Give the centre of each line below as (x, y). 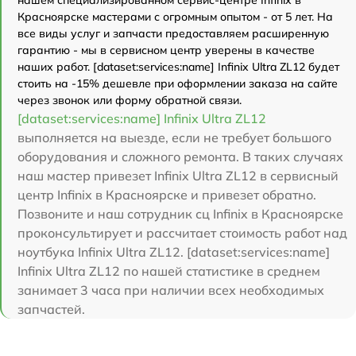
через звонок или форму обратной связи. (130, 100)
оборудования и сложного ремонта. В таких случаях (180, 156)
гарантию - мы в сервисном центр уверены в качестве (166, 50)
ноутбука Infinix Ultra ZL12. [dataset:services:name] (174, 252)
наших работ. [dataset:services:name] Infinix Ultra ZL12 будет (178, 66)
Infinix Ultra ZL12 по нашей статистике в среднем (169, 271)
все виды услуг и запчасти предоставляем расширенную (173, 33)
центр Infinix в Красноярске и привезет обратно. (167, 194)
